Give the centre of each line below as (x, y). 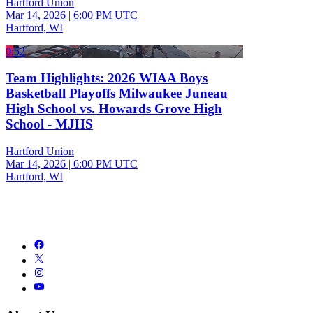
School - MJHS (49, 124)
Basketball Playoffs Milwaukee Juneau (117, 94)
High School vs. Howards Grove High (114, 109)
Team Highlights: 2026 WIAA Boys (107, 78)
